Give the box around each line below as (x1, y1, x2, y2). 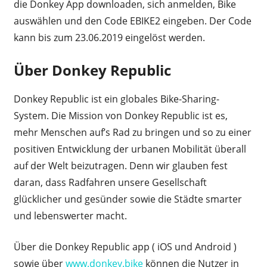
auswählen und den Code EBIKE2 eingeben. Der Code (13, 14, 252, 27)
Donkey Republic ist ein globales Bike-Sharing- (13, 92, 219, 105)
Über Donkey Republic (13, 60, 171, 80)
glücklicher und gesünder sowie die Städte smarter (13, 192, 242, 206)
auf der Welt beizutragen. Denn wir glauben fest (13, 159, 228, 172)
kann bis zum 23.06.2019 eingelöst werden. (13, 30, 205, 44)
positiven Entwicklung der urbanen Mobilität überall (13, 142, 246, 156)
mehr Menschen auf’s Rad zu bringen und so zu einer (13, 125, 252, 139)
